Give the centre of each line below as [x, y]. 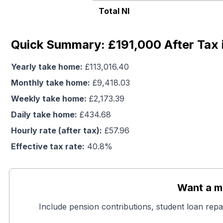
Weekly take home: [49, 99]
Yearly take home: [47, 67]
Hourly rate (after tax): [56, 130]
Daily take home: [44, 114]
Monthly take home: [51, 83]
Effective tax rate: [48, 146]
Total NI [114, 11]
